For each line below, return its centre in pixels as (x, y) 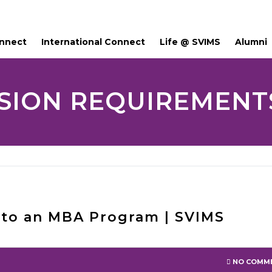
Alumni (251, 42)
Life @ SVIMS (190, 42)
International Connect (93, 42)
